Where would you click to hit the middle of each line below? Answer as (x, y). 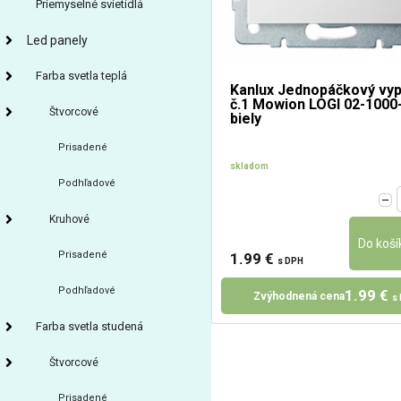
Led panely (57, 40)
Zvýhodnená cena (299, 296)
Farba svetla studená (90, 326)
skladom (249, 166)
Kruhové (69, 219)
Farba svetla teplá (81, 76)
